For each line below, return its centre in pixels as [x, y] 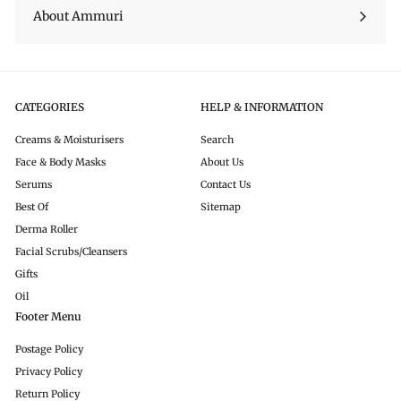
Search [217, 140]
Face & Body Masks [60, 162]
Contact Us [226, 185]
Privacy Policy [49, 372]
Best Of [32, 207]
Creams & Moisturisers [69, 140]
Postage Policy [49, 350]
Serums [34, 185]
